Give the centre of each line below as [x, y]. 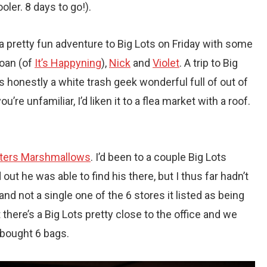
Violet [166, 63]
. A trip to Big [209, 63]
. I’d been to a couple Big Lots [159, 157]
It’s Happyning [68, 63]
